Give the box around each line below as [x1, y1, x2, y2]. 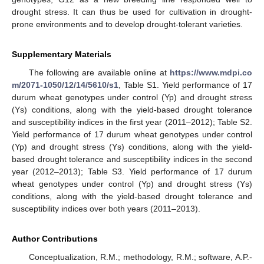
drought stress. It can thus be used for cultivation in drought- [12, 6, 252, 16]
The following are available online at [28, 67, 170, 77]
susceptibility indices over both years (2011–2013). [12, 203, 200, 213]
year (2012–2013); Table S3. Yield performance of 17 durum [12, 166, 252, 176]
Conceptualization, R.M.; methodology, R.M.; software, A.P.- [28, 252, 252, 262]
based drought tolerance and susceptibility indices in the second [12, 154, 252, 164]
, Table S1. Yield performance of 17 [118, 80, 252, 90]
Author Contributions [12, 233, 98, 243]
